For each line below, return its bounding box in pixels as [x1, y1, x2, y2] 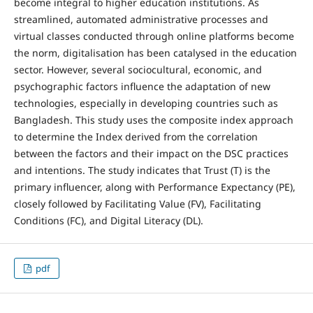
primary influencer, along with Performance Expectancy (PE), [13, 180, 296, 194]
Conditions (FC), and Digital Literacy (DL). [13, 213, 203, 227]
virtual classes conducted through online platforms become [13, 29, 294, 43]
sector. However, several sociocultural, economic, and [13, 62, 262, 76]
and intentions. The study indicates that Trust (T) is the [13, 163, 270, 177]
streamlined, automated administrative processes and [13, 12, 268, 26]
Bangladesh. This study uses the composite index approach [13, 112, 293, 126]
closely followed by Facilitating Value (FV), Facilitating [13, 196, 261, 210]
